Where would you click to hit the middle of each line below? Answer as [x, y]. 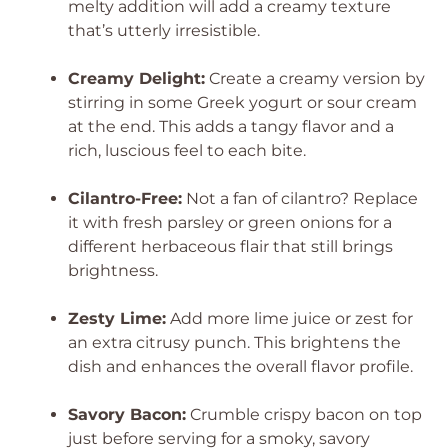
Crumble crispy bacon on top [304, 414]
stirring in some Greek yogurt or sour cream [242, 102]
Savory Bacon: [127, 414]
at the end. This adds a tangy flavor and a [231, 126]
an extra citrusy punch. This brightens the [234, 342]
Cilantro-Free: [125, 198]
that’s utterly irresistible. [164, 30]
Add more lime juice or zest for [289, 318]
